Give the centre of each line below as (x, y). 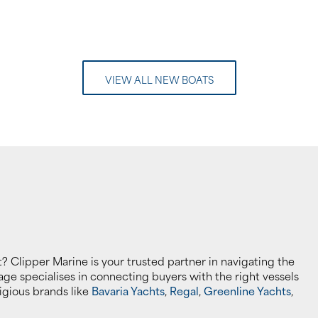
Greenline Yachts (247, 291)
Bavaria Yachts (128, 291)
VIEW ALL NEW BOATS (159, 79)
